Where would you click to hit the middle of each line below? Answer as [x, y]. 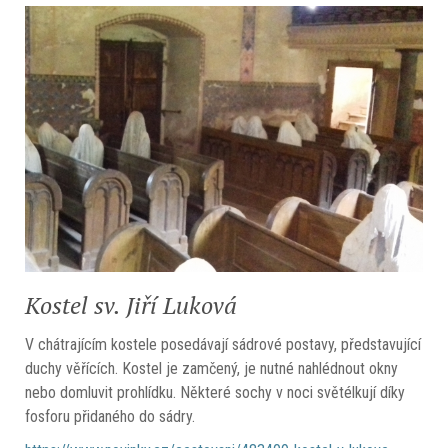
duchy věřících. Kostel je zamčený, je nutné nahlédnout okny [211, 368]
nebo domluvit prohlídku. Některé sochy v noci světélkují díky [215, 392]
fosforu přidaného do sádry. [110, 416]
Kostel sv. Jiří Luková [131, 304]
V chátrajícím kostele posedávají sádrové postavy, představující [223, 344]
